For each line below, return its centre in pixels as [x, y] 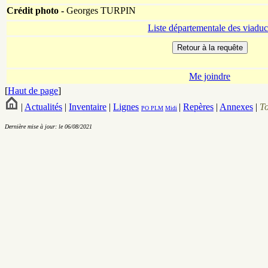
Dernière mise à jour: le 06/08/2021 [48, 127]
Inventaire [88, 107]
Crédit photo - [35, 11]
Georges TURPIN [100, 11]
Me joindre [210, 77]
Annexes [236, 107]
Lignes [126, 107]
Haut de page [33, 91]
